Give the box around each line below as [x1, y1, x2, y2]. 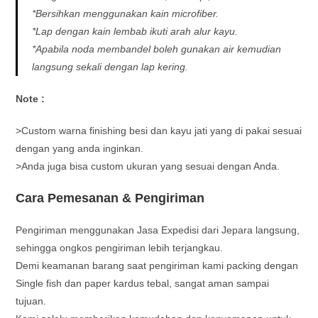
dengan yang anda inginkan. [16, 142, 144, 154]
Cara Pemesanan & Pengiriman [16, 190, 205, 205]
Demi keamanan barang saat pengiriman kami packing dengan [16, 259, 299, 271]
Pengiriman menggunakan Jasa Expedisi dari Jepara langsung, [16, 224, 300, 236]
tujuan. [16, 295, 47, 307]
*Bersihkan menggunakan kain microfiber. [32, 7, 219, 19]
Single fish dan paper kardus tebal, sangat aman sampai [16, 277, 270, 289]
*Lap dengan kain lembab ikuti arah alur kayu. [32, 25, 238, 37]
